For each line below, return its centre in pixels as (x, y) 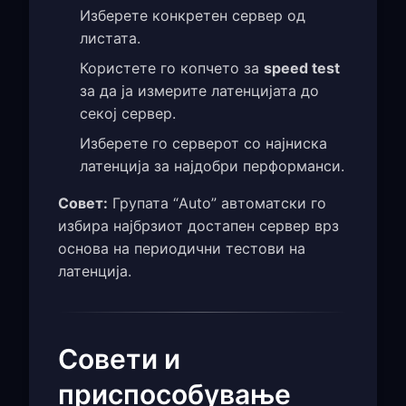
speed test (302, 68)
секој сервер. (128, 114)
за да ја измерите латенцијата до (199, 91)
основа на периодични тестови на (182, 249)
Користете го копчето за (172, 68)
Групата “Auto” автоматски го (217, 203)
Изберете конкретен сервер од (193, 16)
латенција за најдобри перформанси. (212, 166)
